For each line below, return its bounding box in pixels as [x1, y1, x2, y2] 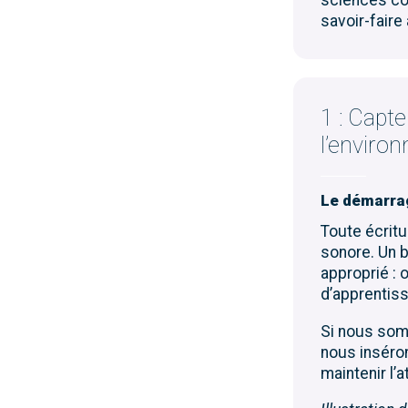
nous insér [321, 342, 395, 362]
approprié [321, 263, 389, 282]
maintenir [321, 363, 390, 382]
